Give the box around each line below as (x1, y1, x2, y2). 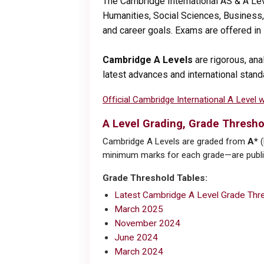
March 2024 (114, 246, 163, 258)
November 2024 (114, 218, 180, 229)
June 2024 (114, 232, 158, 243)
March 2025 (114, 204, 163, 215)
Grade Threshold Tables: (103, 173, 207, 184)
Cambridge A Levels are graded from (103, 136, 247, 147)
